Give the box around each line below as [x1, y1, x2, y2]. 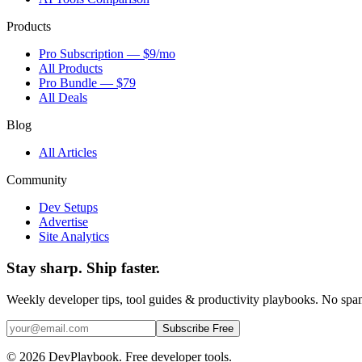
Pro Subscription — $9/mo [39, 47, 175, 61]
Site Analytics [39, 229, 109, 244]
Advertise [39, 215, 88, 229]
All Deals [39, 90, 87, 105]
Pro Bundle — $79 [39, 76, 136, 90]
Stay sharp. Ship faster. [6, 259, 160, 277]
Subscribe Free [162, 322, 234, 335]
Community [6, 173, 67, 187]
